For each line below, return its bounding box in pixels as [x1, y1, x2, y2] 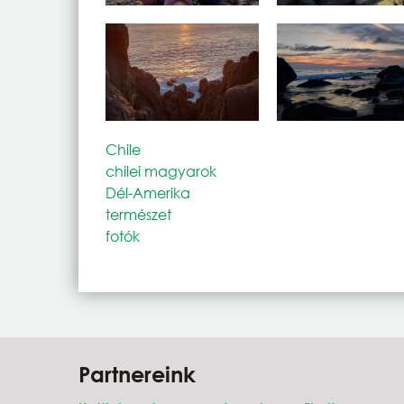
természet [106, 204, 171, 224]
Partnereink [78, 361, 196, 387]
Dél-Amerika [106, 182, 190, 202]
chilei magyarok [106, 161, 216, 180]
